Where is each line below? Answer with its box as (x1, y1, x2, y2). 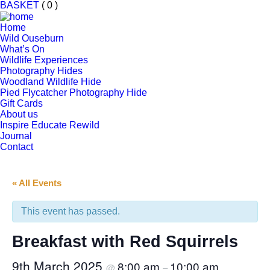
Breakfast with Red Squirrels (12, 231, 238, 251)
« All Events (12, 177, 61, 188)
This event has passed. (21, 206, 120, 216)
